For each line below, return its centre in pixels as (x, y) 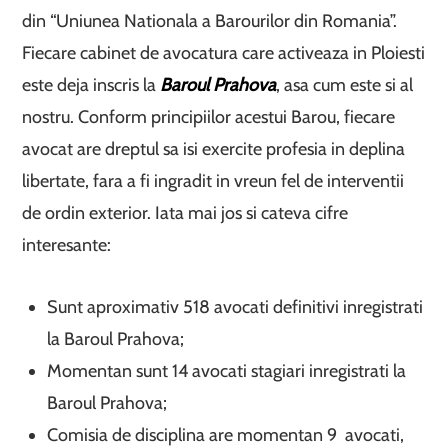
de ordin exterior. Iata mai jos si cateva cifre (185, 212)
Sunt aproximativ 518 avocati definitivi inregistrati (235, 306)
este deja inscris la (91, 84)
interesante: (67, 244)
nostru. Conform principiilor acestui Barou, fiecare (209, 116)
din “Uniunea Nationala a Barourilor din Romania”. (210, 20)
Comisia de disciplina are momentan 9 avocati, (226, 434)
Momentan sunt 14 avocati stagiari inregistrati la (227, 370)
